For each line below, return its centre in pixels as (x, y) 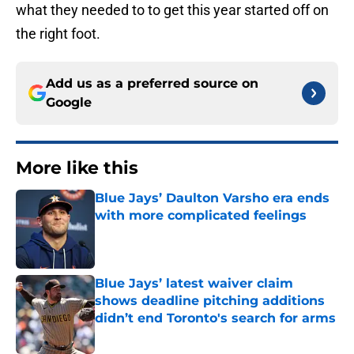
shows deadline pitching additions (210, 301)
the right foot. (58, 34)
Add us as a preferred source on (152, 84)
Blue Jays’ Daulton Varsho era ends (212, 198)
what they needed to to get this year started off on (172, 10)
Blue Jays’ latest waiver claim (194, 284)
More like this (77, 168)
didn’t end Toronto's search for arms (215, 318)
